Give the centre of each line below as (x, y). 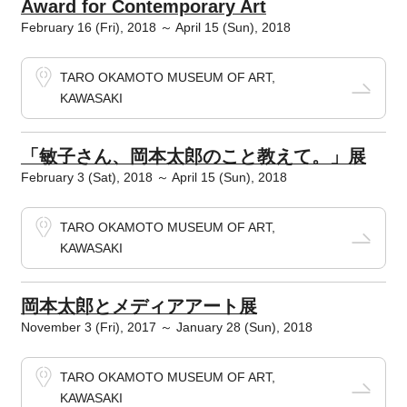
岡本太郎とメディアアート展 (139, 306)
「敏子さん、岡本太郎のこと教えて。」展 (193, 156)
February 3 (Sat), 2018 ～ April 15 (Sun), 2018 (154, 177)
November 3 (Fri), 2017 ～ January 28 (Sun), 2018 (166, 327)
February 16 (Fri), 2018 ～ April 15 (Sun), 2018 (155, 27)
